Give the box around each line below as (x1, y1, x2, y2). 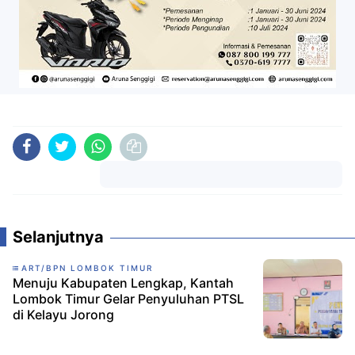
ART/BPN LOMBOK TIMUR (21, 263, 153, 273)
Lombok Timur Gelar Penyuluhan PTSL (13, 291, 244, 307)
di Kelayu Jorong (13, 307, 114, 323)
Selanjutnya (13, 227, 104, 246)
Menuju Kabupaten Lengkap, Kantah (13, 275, 234, 291)
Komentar (197, 194, 246, 208)
